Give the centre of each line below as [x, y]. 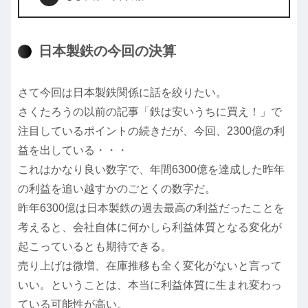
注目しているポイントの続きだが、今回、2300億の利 [151, 131]
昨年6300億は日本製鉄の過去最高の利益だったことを [151, 208]
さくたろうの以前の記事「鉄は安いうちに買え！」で [150, 112]
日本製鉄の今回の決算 [107, 51]
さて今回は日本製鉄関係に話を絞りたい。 [122, 93]
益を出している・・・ [73, 151]
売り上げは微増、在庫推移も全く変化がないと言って [150, 266]
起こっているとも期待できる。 [95, 247]
